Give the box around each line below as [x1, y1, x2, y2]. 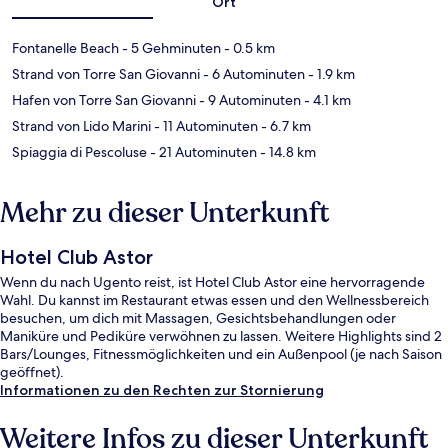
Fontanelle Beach [12, 38, 119, 57]
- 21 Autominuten [147, 142, 257, 161]
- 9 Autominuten [196, 90, 301, 109]
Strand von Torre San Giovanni [12, 64, 200, 83]
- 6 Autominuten [200, 64, 305, 83]
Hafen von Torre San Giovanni [12, 90, 196, 109]
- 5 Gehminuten [119, 38, 221, 57]
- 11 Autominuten [151, 116, 258, 135]
